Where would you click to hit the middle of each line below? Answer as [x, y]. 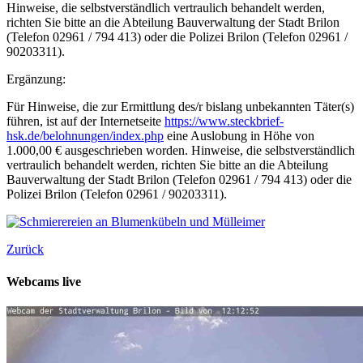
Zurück [25, 250]
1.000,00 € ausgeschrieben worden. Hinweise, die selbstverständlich [181, 151]
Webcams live [44, 281]
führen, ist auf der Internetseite [85, 122]
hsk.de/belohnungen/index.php [85, 136]
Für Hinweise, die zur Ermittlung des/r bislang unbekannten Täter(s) [180, 107]
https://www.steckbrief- [224, 122]
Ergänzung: [38, 79]
